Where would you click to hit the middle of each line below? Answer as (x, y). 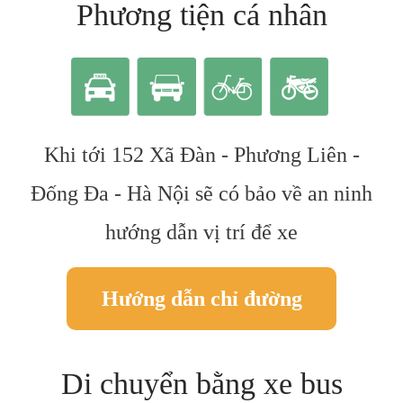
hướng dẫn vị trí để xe (201, 232)
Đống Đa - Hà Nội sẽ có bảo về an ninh (201, 193)
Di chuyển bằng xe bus (201, 383)
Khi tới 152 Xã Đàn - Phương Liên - (201, 154)
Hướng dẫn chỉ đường (201, 298)
